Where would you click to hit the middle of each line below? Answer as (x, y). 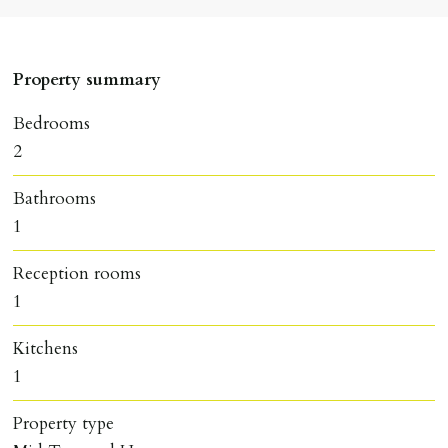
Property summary (87, 79)
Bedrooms (52, 123)
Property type (64, 423)
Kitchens (46, 348)
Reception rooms (77, 273)
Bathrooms (55, 198)
